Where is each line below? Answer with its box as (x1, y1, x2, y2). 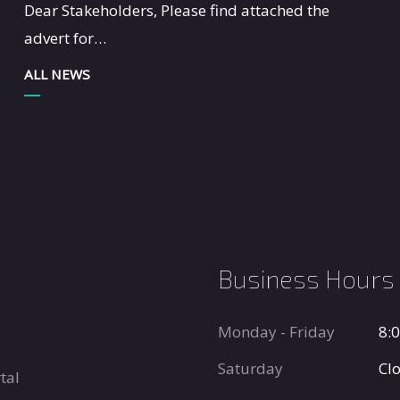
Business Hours (218, 263, 395, 295)
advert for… (23, 28, 106, 49)
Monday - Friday (218, 321, 335, 343)
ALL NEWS (23, 65, 90, 84)
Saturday (218, 358, 283, 379)
